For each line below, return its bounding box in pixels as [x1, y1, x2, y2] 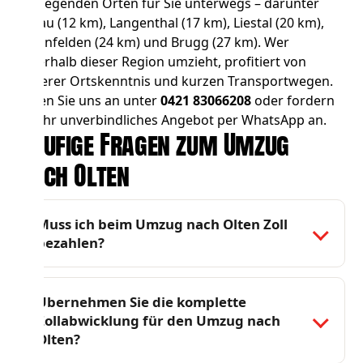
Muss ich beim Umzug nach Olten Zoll [36, 215, 288, 234]
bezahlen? [36, 233, 105, 253]
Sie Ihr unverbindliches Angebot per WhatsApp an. [18, 111, 327, 130]
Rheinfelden [18, 33, 92, 52]
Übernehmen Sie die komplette [36, 293, 247, 312]
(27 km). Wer [209, 33, 290, 52]
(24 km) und [92, 33, 172, 52]
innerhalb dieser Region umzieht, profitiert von [18, 53, 307, 71]
